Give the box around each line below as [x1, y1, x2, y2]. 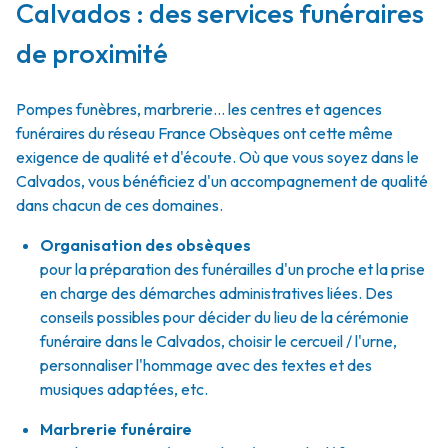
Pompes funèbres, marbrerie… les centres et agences [16, 99, 382, 119]
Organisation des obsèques [40, 235, 251, 255]
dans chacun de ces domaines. [16, 195, 223, 215]
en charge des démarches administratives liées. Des [40, 283, 393, 303]
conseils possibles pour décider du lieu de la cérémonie [40, 307, 409, 327]
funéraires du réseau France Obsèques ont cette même [16, 123, 393, 143]
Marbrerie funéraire [40, 419, 192, 439]
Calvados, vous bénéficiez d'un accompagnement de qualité [16, 171, 428, 191]
